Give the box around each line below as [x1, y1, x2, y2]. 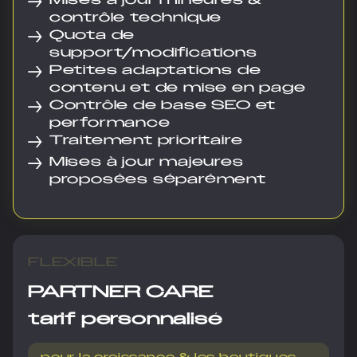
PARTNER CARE [28, 280, 214, 303]
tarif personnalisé [28, 308, 222, 330]
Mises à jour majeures [49, 153, 244, 171]
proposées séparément [49, 171, 266, 188]
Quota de [49, 26, 135, 44]
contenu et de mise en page [49, 79, 306, 96]
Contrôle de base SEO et [49, 96, 277, 114]
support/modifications [49, 44, 257, 61]
